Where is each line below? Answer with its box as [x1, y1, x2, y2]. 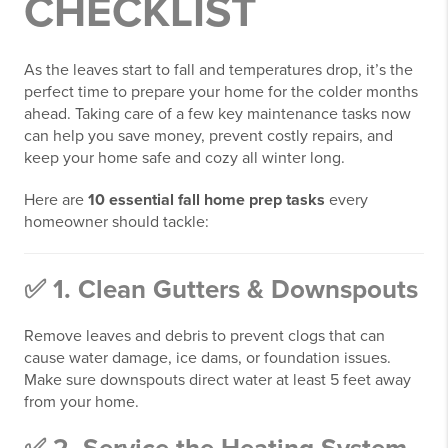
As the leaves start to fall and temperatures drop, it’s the [24, 60, 413, 80]
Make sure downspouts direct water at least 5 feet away [24, 370, 411, 390]
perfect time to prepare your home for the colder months [24, 82, 418, 102]
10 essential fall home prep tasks [88, 190, 325, 210]
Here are [24, 190, 88, 210]
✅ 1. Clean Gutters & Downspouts [24, 274, 418, 305]
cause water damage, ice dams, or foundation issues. [24, 348, 391, 368]
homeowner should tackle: [24, 212, 209, 232]
